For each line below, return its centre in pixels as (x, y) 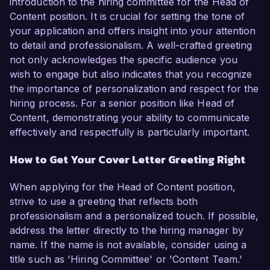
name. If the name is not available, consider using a (128, 245)
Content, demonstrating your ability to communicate (130, 118)
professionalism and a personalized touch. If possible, (134, 216)
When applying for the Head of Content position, (123, 187)
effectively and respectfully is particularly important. (130, 132)
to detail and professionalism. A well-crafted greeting (131, 46)
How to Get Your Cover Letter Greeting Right (127, 160)
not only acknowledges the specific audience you (124, 60)
